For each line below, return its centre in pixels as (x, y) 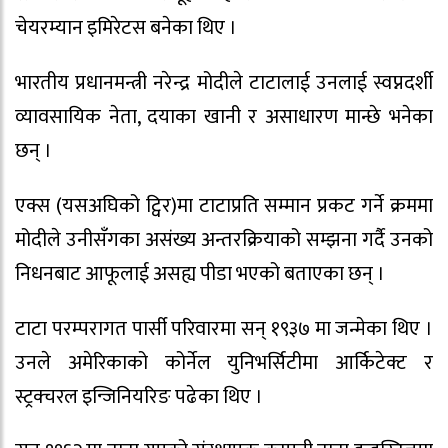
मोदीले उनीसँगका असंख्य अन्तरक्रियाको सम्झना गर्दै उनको (224, 239)
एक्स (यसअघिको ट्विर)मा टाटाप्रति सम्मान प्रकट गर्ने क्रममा (224, 205)
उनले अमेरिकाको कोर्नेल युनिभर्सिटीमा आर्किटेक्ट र (224, 362)
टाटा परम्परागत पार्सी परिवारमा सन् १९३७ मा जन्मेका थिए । (224, 328)
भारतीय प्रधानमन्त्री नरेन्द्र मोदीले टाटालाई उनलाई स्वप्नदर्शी (224, 83)
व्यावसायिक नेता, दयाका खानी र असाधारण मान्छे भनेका (224, 117)
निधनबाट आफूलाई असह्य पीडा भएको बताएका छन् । (200, 273)
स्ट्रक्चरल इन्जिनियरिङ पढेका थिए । (139, 396)
